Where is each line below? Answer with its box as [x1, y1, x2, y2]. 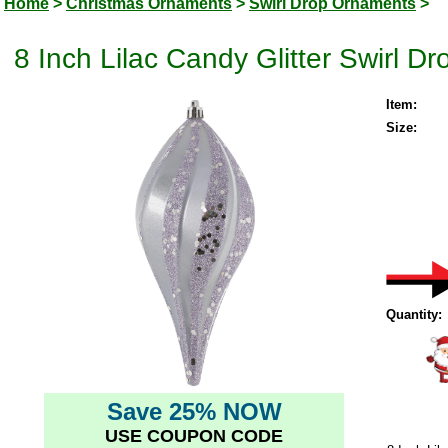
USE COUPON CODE [105, 425, 283, 446]
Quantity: [386, 306, 442, 322]
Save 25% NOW [106, 397, 282, 425]
